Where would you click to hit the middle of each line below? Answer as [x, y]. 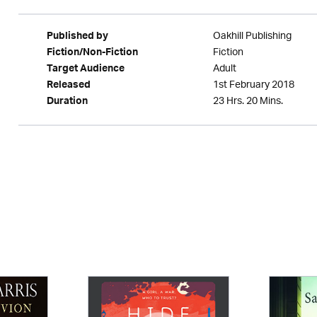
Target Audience [85, 70]
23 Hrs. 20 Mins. [248, 102]
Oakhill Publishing [252, 36]
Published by [77, 38]
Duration [67, 103]
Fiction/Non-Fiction [92, 54]
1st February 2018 [253, 85]
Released [68, 86]
